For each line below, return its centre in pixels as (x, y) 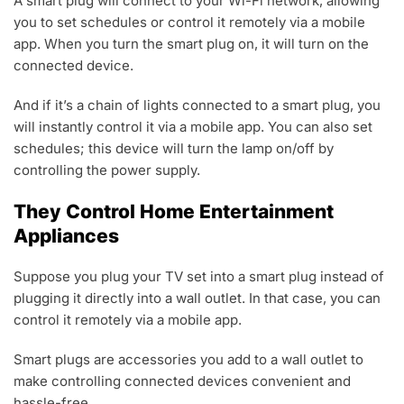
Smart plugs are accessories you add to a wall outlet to (188, 360)
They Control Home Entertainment (174, 212)
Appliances (66, 236)
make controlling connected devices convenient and (182, 381)
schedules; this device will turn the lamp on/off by (174, 149)
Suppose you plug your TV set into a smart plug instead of (199, 277)
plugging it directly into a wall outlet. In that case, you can (197, 298)
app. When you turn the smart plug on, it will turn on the (191, 44)
